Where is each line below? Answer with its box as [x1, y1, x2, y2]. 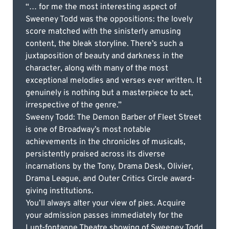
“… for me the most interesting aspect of [26, 2, 176, 12]
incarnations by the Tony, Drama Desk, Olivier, [26, 161, 193, 172]
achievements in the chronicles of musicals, [26, 136, 186, 147]
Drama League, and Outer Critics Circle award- [26, 173, 195, 184]
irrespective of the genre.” [26, 100, 122, 110]
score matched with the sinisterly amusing [26, 26, 181, 37]
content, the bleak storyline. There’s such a [26, 38, 183, 49]
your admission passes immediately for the [26, 210, 183, 221]
